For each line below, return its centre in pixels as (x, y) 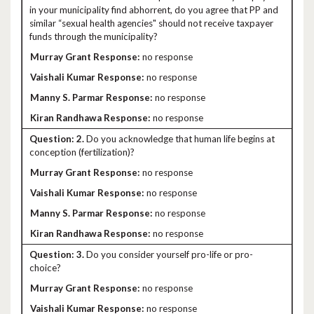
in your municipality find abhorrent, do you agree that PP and (154, 10)
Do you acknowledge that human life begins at (179, 139)
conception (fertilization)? (82, 152)
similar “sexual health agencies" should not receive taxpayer (151, 23)
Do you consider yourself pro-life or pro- (169, 254)
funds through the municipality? (94, 36)
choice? (45, 268)
